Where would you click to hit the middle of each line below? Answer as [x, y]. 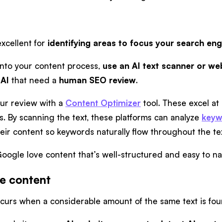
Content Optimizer [103, 103]
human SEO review [97, 80]
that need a [34, 80]
